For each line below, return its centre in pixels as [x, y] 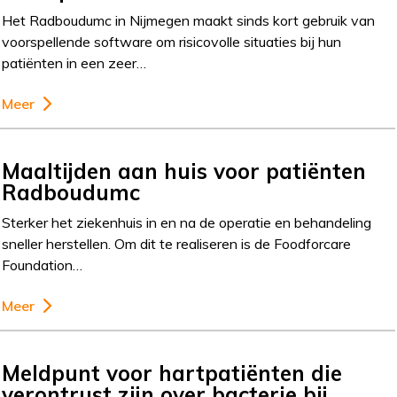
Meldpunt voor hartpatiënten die [172, 373]
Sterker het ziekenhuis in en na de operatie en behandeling [187, 222]
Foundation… [43, 265]
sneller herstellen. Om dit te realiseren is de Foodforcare [177, 243]
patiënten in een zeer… [74, 62]
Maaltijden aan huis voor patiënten [184, 171]
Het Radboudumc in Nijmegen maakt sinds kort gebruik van [189, 20]
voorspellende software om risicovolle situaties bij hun [172, 41]
